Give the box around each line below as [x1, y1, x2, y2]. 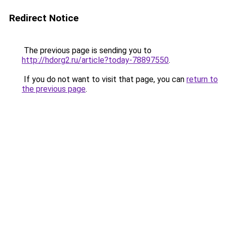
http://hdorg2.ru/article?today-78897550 [22, 55, 169, 65]
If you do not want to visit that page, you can [22, 74, 186, 84]
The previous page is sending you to [22, 46, 152, 55]
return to [186, 74, 218, 84]
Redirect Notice [9, 12, 79, 24]
